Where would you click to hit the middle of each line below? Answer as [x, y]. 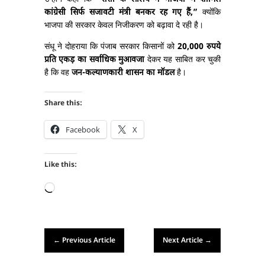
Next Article [183, 241]
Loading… [72, 188]
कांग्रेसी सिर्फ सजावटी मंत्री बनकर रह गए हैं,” [121, 13]
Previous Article [88, 241]
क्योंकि [209, 13]
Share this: [63, 104]
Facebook [83, 130]
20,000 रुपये [199, 47]
